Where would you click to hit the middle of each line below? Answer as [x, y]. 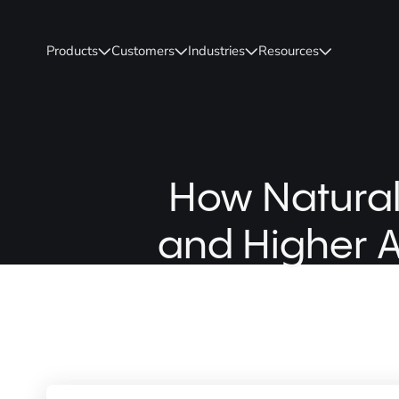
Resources [289, 50]
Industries [217, 50]
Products [73, 50]
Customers [143, 50]
